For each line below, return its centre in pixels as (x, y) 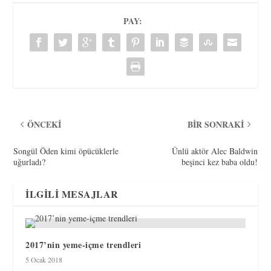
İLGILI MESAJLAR (72, 194)
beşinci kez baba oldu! (219, 162)
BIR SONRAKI (215, 125)
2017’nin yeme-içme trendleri (83, 245)
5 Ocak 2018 (44, 260)
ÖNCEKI (44, 125)
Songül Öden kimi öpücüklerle (66, 151)
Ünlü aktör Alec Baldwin (214, 151)
